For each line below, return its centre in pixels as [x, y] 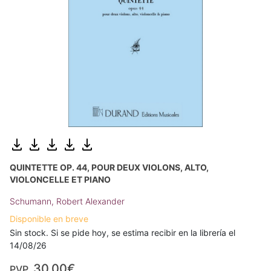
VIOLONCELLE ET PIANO [60, 180]
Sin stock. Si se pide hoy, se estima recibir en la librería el [122, 233]
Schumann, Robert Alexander [67, 201]
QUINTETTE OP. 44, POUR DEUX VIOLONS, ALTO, [109, 168]
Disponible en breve [49, 219]
